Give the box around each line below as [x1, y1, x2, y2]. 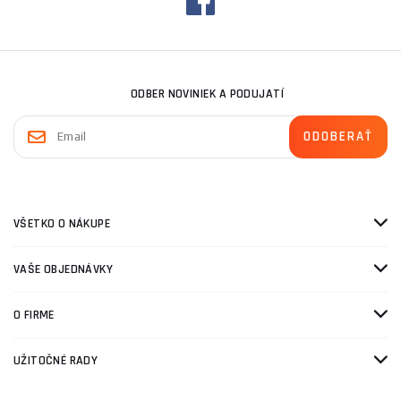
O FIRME [13, 307, 55, 323]
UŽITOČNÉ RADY [13, 353, 98, 369]
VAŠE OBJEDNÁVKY [13, 261, 113, 277]
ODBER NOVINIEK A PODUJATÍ [130, 86, 285, 102]
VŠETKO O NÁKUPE [13, 216, 110, 232]
